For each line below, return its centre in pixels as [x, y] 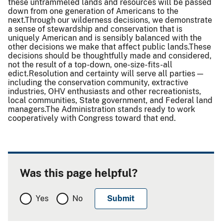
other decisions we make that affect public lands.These [110, 47]
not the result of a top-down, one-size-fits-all [90, 64]
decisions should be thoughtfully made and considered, [110, 55]
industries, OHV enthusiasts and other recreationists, [105, 91]
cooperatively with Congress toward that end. [92, 118]
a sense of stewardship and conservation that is [95, 29]
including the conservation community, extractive [98, 82]
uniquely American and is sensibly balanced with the [105, 38]
